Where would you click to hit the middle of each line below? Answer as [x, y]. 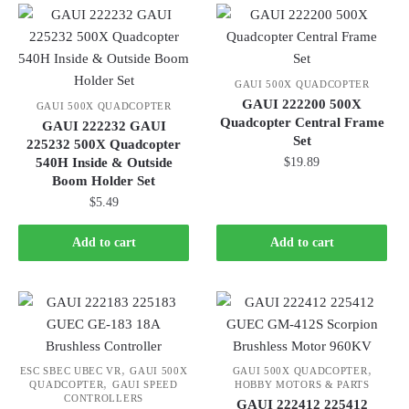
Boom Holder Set [104, 180]
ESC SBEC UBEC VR [70, 371]
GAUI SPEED [145, 385]
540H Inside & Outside [104, 162]
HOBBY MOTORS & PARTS [302, 385]
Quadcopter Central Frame [302, 122]
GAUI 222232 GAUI [104, 126]
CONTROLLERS [104, 399]
